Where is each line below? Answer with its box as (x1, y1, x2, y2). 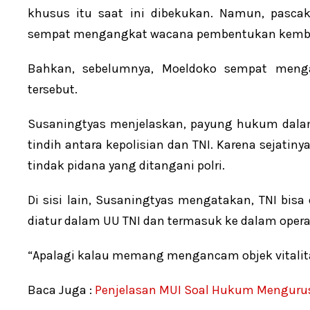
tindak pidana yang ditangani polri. (28, 158, 225, 174)
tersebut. (28, 82, 77, 98)
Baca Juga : (28, 282, 92, 298)
